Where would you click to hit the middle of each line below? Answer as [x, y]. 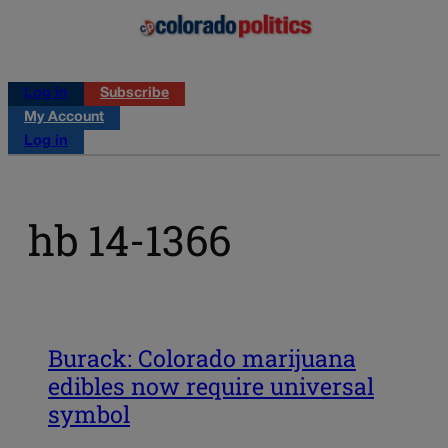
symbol [89, 413]
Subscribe [134, 93]
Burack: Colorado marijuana [202, 357]
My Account [64, 117]
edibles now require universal [211, 385]
